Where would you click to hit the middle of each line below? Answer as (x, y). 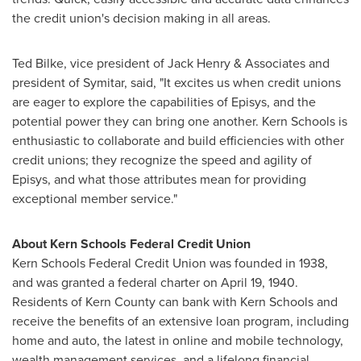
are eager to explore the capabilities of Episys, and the (164, 102)
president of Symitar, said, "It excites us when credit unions (176, 83)
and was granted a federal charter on (116, 282)
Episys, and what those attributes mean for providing (159, 179)
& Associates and (280, 63)
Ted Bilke (38, 63)
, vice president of (116, 63)
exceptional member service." (95, 199)
